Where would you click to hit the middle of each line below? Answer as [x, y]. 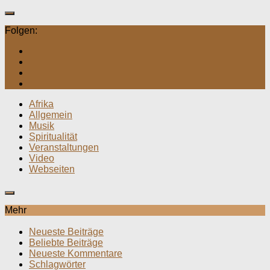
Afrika [41, 104]
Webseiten [52, 169]
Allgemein [51, 115]
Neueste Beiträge [66, 232]
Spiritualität [53, 136]
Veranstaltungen [64, 147]
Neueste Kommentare [76, 254]
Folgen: [21, 30]
